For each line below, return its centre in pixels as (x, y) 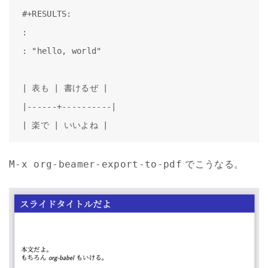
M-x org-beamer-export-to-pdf (95, 164)
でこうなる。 (213, 164)
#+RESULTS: (47, 13)
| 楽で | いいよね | (65, 125)
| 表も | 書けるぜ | (65, 88)
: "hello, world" (62, 51)
